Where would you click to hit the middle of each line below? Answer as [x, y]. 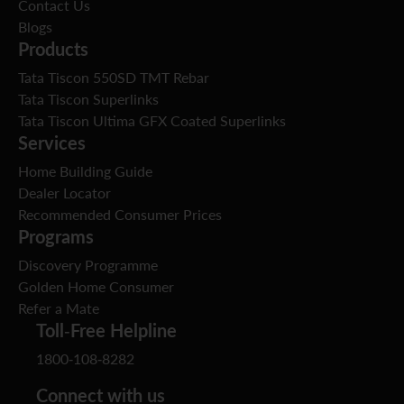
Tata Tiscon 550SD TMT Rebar [114, 78]
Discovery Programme [88, 266]
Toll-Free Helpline [106, 331]
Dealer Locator [64, 193]
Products [53, 49]
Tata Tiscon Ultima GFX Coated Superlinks [152, 121]
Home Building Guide [85, 172]
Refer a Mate [59, 309]
